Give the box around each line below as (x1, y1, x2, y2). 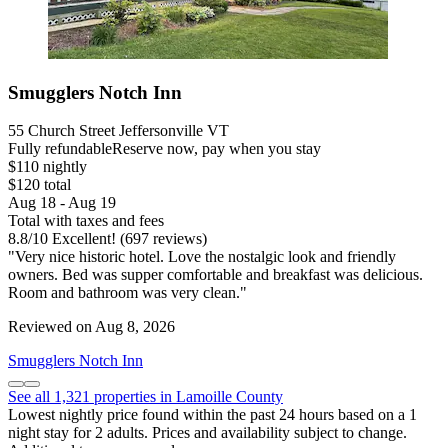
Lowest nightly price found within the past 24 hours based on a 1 (8, 406, 417, 424)
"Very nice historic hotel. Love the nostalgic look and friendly (8, 248, 396, 266)
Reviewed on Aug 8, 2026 (8, 318, 175, 336)
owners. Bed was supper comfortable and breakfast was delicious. (8, 266, 423, 284)
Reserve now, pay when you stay (112, 140, 321, 158)
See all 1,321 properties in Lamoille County (8, 388, 283, 406)
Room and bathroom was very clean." (8, 284, 247, 302)
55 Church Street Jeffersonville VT (8, 122, 229, 140)
